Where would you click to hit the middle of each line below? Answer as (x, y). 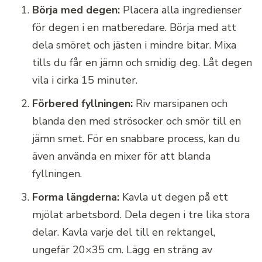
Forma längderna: (76, 197)
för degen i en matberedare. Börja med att (134, 27)
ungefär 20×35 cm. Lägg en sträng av (122, 249)
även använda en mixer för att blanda (121, 156)
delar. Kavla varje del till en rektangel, (124, 232)
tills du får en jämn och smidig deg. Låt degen (142, 62)
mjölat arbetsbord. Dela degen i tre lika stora (141, 214)
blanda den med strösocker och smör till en (137, 121)
